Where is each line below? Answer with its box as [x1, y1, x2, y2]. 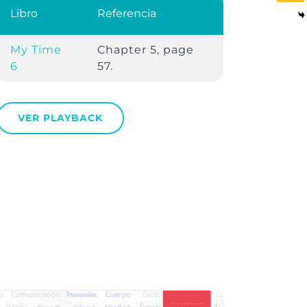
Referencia [97, 7, 156, 21]
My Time [10, 43, 62, 57]
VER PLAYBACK [17, 112, 103, 125]
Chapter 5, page [97, 43, 194, 57]
